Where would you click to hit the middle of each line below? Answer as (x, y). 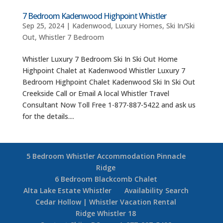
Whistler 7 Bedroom (71, 37)
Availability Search (156, 190)
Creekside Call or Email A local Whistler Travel (96, 93)
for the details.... (48, 116)
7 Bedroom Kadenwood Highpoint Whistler (94, 16)
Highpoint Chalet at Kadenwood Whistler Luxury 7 (104, 70)
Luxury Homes (138, 25)
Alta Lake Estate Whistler (67, 190)
